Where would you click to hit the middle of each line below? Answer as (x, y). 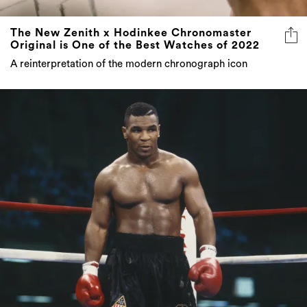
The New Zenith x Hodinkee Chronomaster (131, 33)
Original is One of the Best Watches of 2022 (135, 46)
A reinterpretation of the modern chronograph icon (129, 64)
